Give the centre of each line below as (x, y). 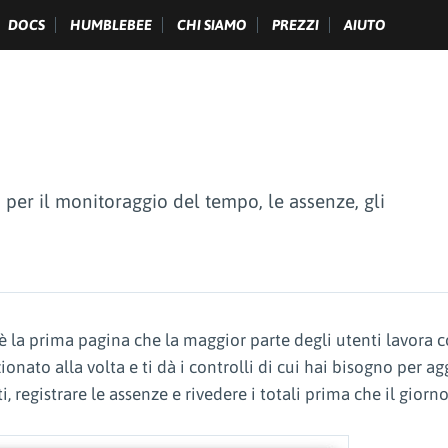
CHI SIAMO (212, 25)
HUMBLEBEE (111, 25)
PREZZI (295, 25)
